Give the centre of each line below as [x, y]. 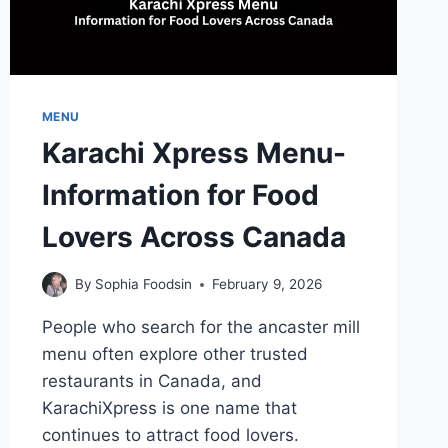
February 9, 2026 [266, 284]
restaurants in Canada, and [151, 381]
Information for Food [180, 195]
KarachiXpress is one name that [169, 408]
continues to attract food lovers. [170, 435]
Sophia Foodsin [143, 284]
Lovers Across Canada [193, 237]
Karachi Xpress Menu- [193, 153]
